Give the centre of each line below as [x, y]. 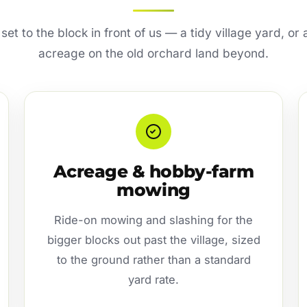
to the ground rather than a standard [153, 259]
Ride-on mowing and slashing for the [153, 220]
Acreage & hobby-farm [153, 171]
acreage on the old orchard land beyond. [153, 53]
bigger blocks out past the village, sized [153, 240]
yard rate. [153, 279]
